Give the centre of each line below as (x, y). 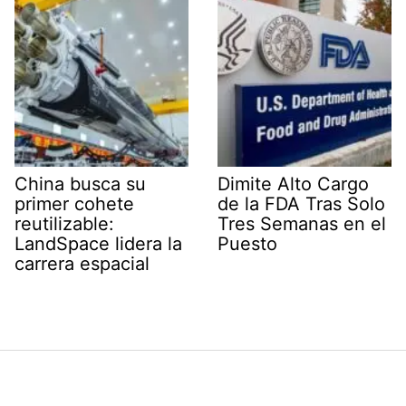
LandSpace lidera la (98, 243)
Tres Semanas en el (302, 223)
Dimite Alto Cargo (293, 184)
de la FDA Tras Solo (301, 203)
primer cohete (74, 203)
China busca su (80, 184)
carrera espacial (82, 263)
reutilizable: (64, 223)
